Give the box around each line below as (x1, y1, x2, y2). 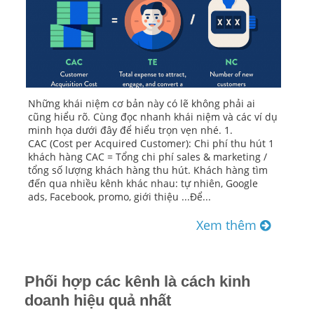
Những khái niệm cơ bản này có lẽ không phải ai (28, 97, 255, 111)
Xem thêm (196, 217, 260, 234)
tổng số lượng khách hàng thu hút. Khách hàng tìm (28, 163, 268, 177)
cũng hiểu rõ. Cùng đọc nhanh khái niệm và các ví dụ (28, 110, 278, 124)
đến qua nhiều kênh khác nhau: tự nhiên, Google (28, 177, 258, 191)
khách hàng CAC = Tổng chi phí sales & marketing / (28, 150, 267, 164)
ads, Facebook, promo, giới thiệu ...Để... (28, 190, 211, 204)
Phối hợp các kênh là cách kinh (25, 273, 250, 291)
